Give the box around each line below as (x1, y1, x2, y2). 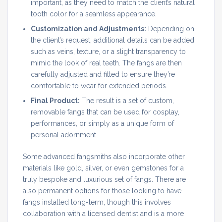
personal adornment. (31, 130, 98, 139)
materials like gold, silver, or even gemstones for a (23, 164, 184, 172)
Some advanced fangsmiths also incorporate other (23, 152, 185, 161)
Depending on (146, 24, 194, 33)
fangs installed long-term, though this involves (23, 198, 171, 206)
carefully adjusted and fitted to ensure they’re (31, 70, 175, 78)
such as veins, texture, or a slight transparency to (31, 47, 186, 55)
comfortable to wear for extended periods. (31, 81, 167, 90)
